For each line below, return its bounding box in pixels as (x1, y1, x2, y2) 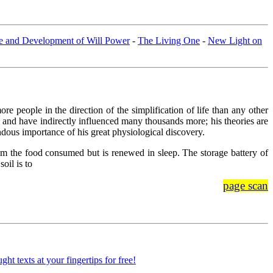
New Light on (208, 35, 262, 46)
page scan (223, 179, 268, 193)
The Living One (138, 35, 200, 46)
